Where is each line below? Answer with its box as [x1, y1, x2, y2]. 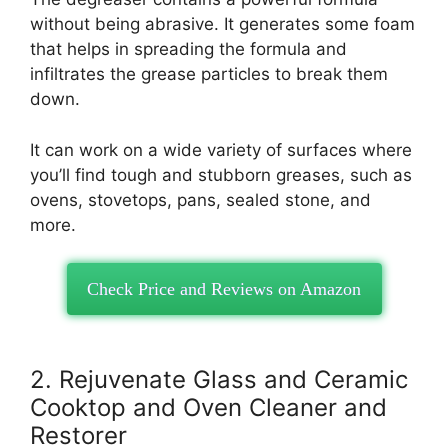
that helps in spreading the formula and [30, 39, 347, 59]
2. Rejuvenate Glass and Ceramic [30, 364, 408, 394]
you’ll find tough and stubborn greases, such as [30, 164, 412, 185]
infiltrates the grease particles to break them [30, 64, 388, 84]
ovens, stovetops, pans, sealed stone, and [30, 189, 371, 210]
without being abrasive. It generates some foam [30, 14, 415, 34]
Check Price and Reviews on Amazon [87, 279, 361, 299]
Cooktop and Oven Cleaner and [30, 392, 387, 422]
